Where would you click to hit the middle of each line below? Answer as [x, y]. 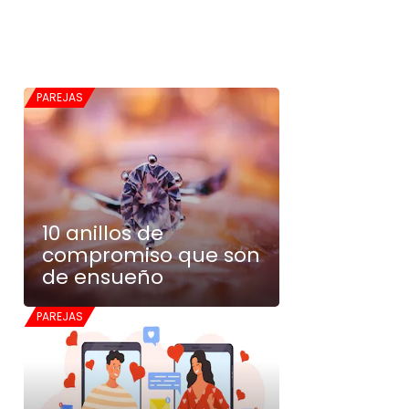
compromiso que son [151, 255]
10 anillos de [103, 233]
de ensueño [103, 277]
